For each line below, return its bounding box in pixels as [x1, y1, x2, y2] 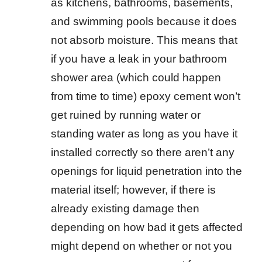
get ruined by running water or [51, 108, 201, 121]
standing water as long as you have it [51, 127, 237, 140]
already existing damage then [51, 202, 199, 215]
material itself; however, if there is [51, 183, 216, 196]
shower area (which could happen [51, 71, 221, 84]
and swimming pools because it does [51, 15, 237, 27]
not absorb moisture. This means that [51, 33, 237, 46]
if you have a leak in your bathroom [51, 52, 227, 65]
